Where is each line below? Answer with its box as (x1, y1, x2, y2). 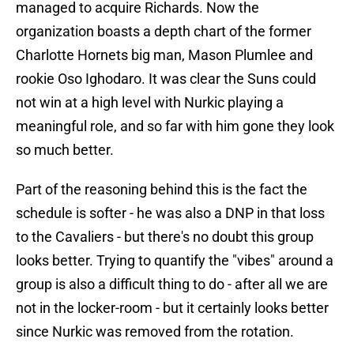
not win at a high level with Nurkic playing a (16, 94, 284, 111)
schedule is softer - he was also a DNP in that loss (16, 205, 325, 222)
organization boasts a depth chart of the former (16, 23, 311, 40)
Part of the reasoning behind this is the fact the (16, 181, 307, 198)
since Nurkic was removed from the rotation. (16, 323, 294, 341)
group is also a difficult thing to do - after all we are (16, 276, 328, 293)
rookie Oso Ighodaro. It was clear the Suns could (16, 70, 316, 88)
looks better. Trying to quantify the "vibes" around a (16, 252, 333, 269)
